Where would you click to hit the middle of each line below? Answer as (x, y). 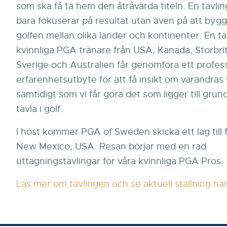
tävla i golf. (40, 109)
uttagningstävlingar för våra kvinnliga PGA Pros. (120, 161)
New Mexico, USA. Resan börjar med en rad (111, 146)
